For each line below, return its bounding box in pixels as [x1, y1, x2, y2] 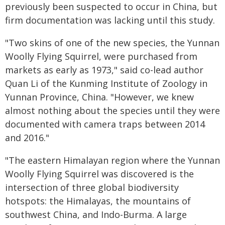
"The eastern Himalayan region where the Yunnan [5, 154, 220, 166]
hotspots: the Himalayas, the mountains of [5, 195, 191, 207]
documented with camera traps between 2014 [5, 118, 205, 130]
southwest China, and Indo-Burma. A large [5, 208, 187, 220]
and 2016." [5, 132, 49, 144]
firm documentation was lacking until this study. [5, 14, 215, 26]
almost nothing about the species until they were [5, 104, 220, 117]
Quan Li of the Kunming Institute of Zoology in [5, 77, 207, 89]
